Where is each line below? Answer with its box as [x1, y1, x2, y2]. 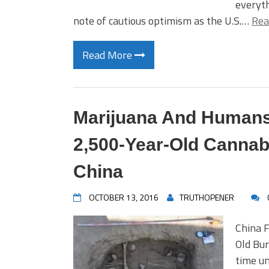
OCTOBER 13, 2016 [89, 191, 159, 204]
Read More [82, 47, 134, 63]
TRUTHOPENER [180, 191, 234, 204]
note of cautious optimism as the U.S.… [73, 13, 252, 29]
